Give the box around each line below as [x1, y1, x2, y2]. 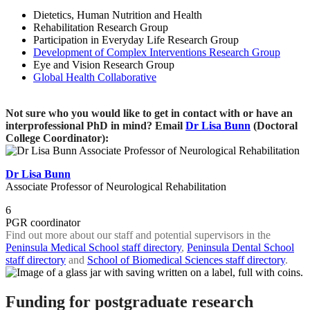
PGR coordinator [6, 216, 80, 228]
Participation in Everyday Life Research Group [33, 33, 239, 46]
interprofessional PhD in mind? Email [6, 119, 183, 131]
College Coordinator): [6, 131, 109, 144]
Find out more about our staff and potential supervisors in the [6, 228, 271, 241]
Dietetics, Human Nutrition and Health [33, 8, 202, 21]
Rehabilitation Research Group [33, 21, 168, 33]
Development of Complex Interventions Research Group [33, 46, 280, 58]
